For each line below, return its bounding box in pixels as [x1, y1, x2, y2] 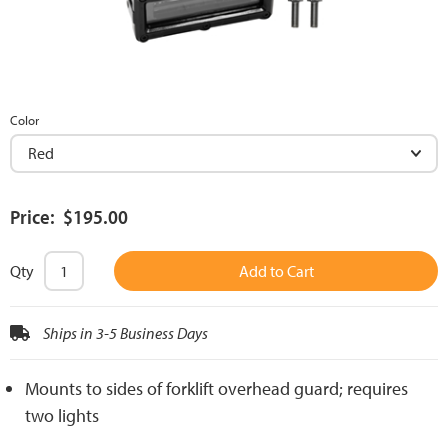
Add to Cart [238, 261, 314, 282]
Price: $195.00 [10, 204, 128, 230]
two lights [25, 404, 99, 428]
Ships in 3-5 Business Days [40, 323, 208, 344]
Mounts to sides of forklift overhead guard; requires [25, 377, 408, 401]
